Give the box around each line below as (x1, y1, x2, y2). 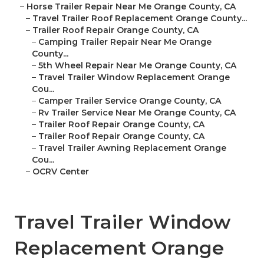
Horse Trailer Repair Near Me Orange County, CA (27, 1, 236, 12)
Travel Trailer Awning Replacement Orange (38, 143, 226, 154)
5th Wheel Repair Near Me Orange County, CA (38, 60, 236, 71)
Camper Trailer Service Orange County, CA (38, 95, 221, 107)
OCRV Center (32, 166, 89, 177)
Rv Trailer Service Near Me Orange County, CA (38, 107, 236, 118)
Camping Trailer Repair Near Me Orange (38, 37, 212, 48)
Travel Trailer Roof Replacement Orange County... (32, 13, 247, 24)
